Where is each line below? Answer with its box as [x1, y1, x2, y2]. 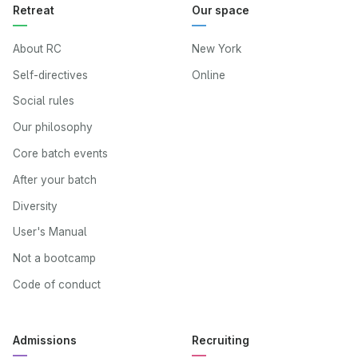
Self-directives [13, 68, 88, 82]
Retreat [13, 4, 54, 18]
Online [192, 68, 225, 82]
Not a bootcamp [13, 252, 96, 265]
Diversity [13, 199, 58, 213]
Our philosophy [13, 121, 93, 134]
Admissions [13, 333, 77, 347]
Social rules [13, 94, 74, 108]
